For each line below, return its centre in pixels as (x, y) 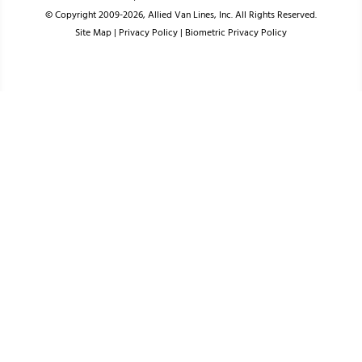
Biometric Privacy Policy (236, 34)
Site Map (93, 34)
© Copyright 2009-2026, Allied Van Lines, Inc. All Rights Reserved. (181, 16)
